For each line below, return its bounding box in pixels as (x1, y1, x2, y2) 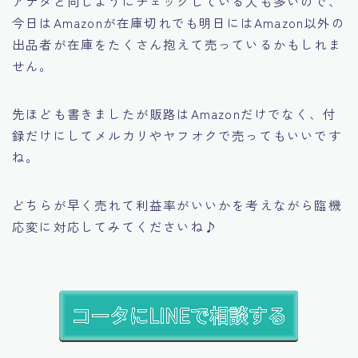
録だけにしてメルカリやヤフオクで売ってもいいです (12, 125, 342, 144)
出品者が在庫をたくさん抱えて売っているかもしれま (12, 34, 342, 53)
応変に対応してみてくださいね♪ (12, 217, 218, 235)
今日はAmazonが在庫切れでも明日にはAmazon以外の (12, 13, 345, 31)
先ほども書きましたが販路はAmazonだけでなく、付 (12, 104, 337, 122)
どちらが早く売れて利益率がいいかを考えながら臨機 (12, 195, 342, 213)
